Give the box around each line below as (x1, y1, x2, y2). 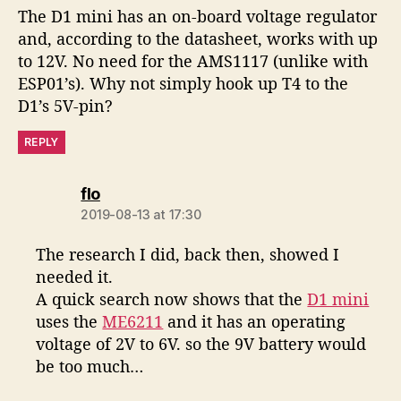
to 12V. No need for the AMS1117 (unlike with (18, 50, 368, 73)
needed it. (36, 266, 114, 288)
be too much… (36, 355, 144, 378)
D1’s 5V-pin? (18, 95, 113, 117)
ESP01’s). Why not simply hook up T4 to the (18, 73, 348, 95)
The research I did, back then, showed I (36, 243, 340, 266)
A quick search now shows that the (36, 288, 308, 311)
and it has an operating (163, 311, 346, 333)
